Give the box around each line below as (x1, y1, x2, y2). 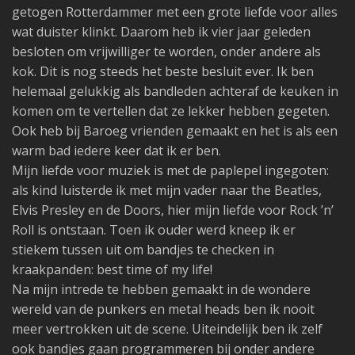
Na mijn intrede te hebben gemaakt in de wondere (12, 281, 311, 298)
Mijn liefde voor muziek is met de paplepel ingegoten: (12, 162, 329, 179)
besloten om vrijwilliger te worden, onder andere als (12, 43, 321, 60)
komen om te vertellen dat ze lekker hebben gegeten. (12, 102, 330, 120)
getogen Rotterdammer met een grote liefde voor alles (12, 3, 338, 21)
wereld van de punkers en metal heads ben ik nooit (12, 300, 315, 318)
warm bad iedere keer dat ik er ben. (12, 142, 221, 159)
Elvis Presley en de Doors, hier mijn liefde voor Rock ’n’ (12, 201, 334, 219)
